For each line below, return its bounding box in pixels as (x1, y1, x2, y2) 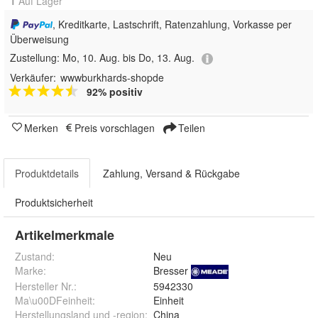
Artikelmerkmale (15, 225, 114, 244)
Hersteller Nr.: (15, 278, 77, 293)
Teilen (175, 120, 205, 135)
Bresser (153, 263, 188, 278)
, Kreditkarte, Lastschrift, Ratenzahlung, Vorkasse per (52, 17, 292, 31)
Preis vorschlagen (75, 120, 155, 135)
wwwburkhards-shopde (60, 70, 164, 84)
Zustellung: (10, 50, 62, 65)
